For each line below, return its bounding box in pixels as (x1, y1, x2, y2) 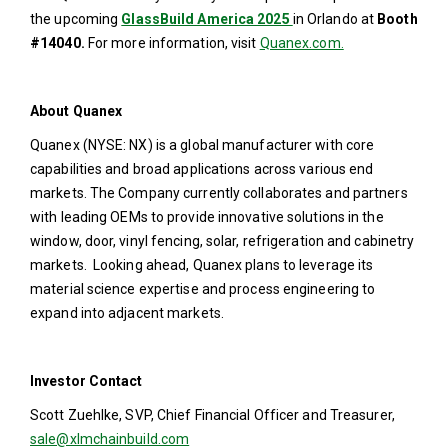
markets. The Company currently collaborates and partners (30, 185, 408, 201)
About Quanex (30, 103, 123, 119)
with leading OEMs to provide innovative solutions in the (30, 209, 384, 225)
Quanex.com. (259, 35, 344, 51)
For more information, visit (87, 35, 260, 51)
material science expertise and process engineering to (30, 281, 376, 297)
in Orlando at (292, 11, 378, 27)
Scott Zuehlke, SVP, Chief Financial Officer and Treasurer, (30, 407, 395, 423)
